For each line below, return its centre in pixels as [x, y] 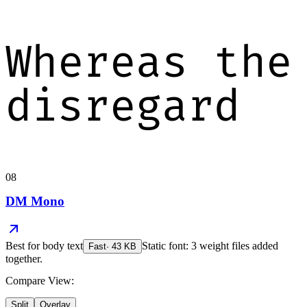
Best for [24, 246]
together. [24, 259]
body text [63, 246]
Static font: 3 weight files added [210, 246]
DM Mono [35, 201]
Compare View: [40, 281]
